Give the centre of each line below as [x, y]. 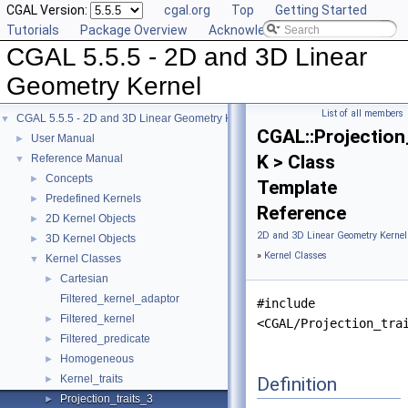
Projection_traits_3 [107, 399]
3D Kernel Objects [91, 239]
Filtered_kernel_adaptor [120, 299]
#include [286, 303]
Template [297, 188]
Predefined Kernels [93, 199]
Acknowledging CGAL [270, 30]
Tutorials [33, 30]
